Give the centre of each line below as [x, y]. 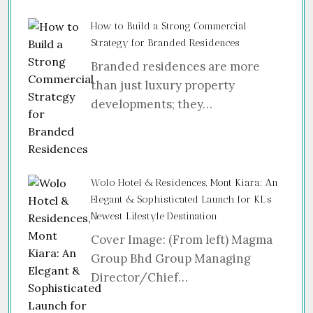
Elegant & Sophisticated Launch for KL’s [181, 199]
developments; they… [152, 104]
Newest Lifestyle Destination [154, 216]
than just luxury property [163, 85]
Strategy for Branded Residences [165, 43]
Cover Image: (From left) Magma [182, 239]
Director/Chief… [139, 277]
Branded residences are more [175, 66]
